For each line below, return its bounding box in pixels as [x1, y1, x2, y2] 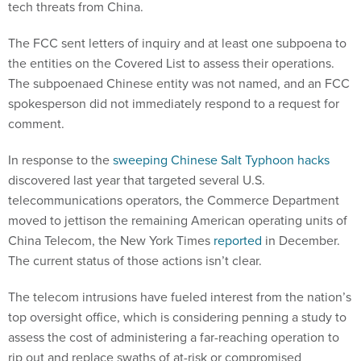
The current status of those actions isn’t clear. [8, 251, 262, 271]
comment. [8, 114, 64, 134]
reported [214, 231, 262, 251]
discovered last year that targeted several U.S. [8, 171, 265, 190]
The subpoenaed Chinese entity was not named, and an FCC [8, 74, 350, 93]
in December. [262, 231, 340, 251]
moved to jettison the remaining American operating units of [8, 211, 347, 230]
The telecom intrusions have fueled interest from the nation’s [8, 288, 351, 307]
